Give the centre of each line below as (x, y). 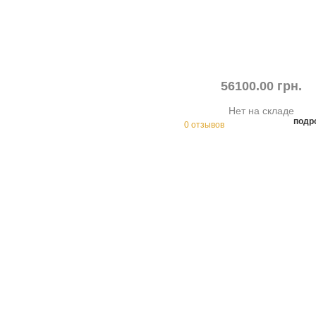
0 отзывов (204, 125)
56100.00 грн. (261, 86)
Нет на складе (261, 111)
